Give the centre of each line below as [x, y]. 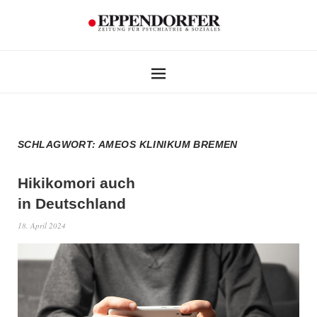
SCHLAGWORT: [58, 144]
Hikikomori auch [76, 183]
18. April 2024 [42, 225]
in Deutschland [72, 203]
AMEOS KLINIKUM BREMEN [168, 144]
